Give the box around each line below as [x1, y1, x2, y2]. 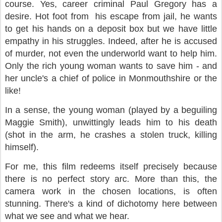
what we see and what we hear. [5, 211, 132, 221]
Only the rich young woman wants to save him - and [5, 61, 217, 71]
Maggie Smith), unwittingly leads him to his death [5, 117, 217, 127]
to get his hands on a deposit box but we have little [5, 24, 217, 34]
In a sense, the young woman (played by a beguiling [5, 105, 217, 115]
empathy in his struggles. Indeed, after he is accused [5, 36, 217, 46]
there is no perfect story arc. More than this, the [5, 174, 217, 184]
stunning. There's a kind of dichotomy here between [5, 199, 217, 209]
